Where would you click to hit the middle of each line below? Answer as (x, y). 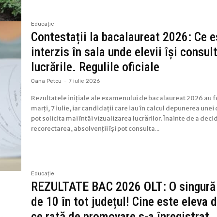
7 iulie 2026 (85, 81)
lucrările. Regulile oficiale (95, 67)
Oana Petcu (46, 81)
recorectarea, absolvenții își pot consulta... (95, 128)
